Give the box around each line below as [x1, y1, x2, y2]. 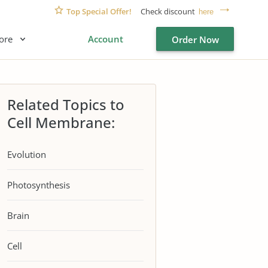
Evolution [7, 148, 46, 160]
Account [88, 33, 123, 45]
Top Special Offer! [66, 5, 132, 17]
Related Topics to [7, 95, 124, 114]
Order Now [171, 33, 219, 45]
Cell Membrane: [7, 112, 115, 132]
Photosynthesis [7, 178, 70, 191]
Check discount [139, 5, 197, 17]
